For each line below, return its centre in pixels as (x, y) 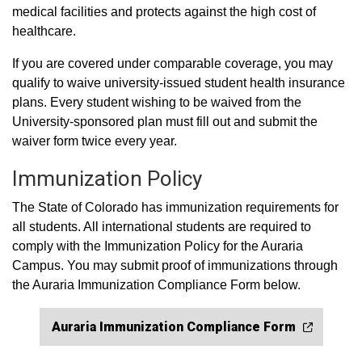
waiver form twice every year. (95, 141)
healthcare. (44, 31)
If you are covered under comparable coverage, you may (173, 63)
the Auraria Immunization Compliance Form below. (156, 285)
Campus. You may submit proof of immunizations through (175, 265)
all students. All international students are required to (162, 227)
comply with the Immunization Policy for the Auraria (158, 246)
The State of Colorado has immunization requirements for (175, 207)
